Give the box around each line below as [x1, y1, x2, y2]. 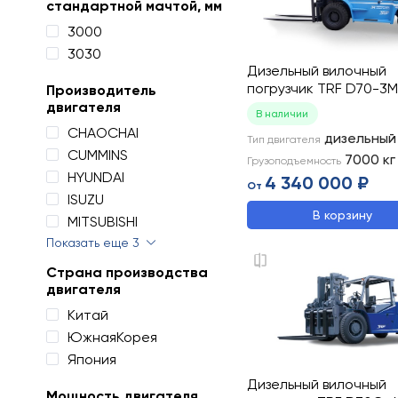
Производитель [46, 82, 156, 99]
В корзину [312, 208, 372, 222]
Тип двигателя [247, 133, 321, 146]
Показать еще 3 [46, 235, 143, 250]
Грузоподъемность [247, 155, 341, 167]
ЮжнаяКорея [68, 329, 157, 346]
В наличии [256, 107, 308, 120]
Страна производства [46, 264, 208, 281]
